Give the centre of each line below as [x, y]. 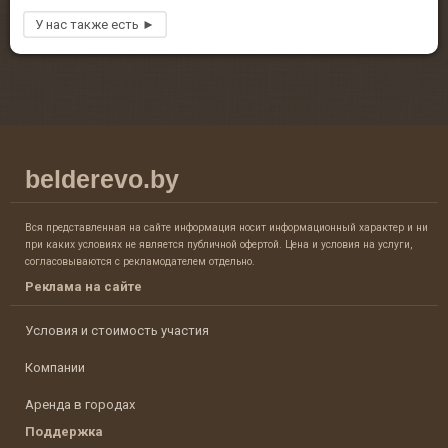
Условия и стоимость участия [117, 331]
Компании [55, 368]
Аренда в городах [80, 405]
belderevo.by [102, 179]
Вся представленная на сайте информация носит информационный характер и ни [226, 228]
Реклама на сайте [83, 287]
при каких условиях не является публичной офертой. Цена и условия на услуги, [218, 245]
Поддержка [64, 432]
